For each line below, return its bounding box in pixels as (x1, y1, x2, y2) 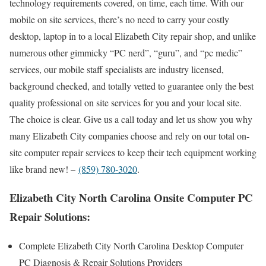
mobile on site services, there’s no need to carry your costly (9, 12, 229, 26)
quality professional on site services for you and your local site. (9, 96, 242, 109)
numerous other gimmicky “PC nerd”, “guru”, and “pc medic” (9, 46, 242, 59)
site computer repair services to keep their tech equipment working (9, 145, 256, 159)
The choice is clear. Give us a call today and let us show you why (9, 112, 252, 125)
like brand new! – (9, 162, 78, 175)
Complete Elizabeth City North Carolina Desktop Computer (19, 239, 243, 252)
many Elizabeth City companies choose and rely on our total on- (9, 129, 249, 142)
